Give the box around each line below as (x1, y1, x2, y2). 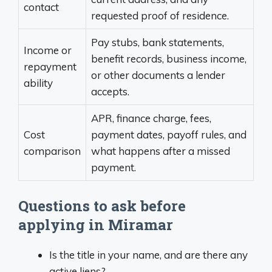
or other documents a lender (91, 69, 225, 82)
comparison (24, 144, 81, 158)
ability (24, 76, 53, 90)
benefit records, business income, (91, 52, 246, 66)
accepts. (91, 85, 129, 98)
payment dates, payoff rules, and (91, 128, 246, 141)
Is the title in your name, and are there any (49, 248, 248, 261)
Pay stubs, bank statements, (91, 36, 224, 49)
